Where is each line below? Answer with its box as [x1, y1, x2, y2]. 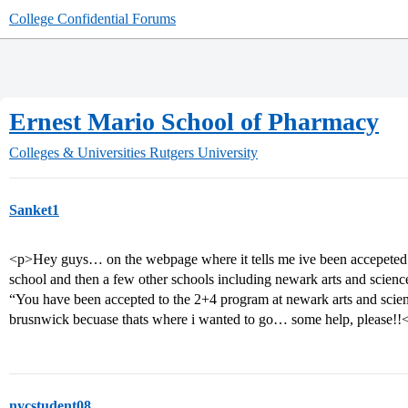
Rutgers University [149, 145, 258, 160]
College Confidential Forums [9, 11, 176, 26]
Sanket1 [9, 202, 59, 218]
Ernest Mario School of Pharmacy [9, 107, 379, 136]
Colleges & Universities [9, 145, 146, 160]
